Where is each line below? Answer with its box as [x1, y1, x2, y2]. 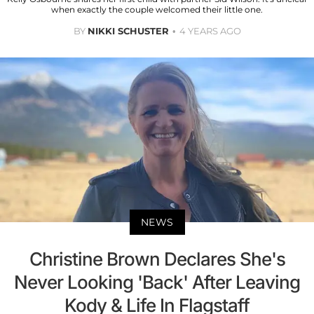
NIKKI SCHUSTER [87, 25, 169, 37]
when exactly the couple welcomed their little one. [51, 4, 263, 15]
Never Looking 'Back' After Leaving [14, 271, 300, 293]
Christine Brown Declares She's [29, 247, 285, 270]
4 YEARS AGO [179, 25, 241, 37]
